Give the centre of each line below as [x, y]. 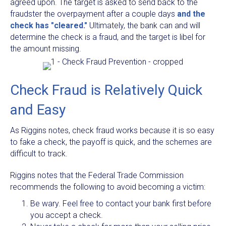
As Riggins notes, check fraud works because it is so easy [112, 130]
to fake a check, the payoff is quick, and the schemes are [111, 142]
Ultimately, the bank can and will [144, 25]
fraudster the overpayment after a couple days [94, 14]
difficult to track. [39, 153]
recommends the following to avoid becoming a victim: [108, 187]
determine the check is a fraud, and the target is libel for [108, 37]
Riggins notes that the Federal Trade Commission [97, 175]
